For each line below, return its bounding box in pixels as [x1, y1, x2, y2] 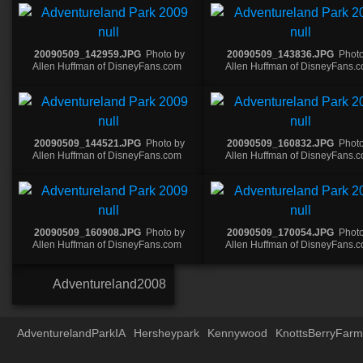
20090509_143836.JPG [226, 48, 334, 60]
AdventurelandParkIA [16, 327, 126, 340]
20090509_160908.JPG [34, 226, 142, 238]
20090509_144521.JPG [34, 137, 142, 149]
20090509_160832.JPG [226, 137, 334, 149]
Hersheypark [133, 327, 199, 340]
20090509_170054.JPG [226, 226, 334, 238]
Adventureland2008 [53, 276, 166, 291]
